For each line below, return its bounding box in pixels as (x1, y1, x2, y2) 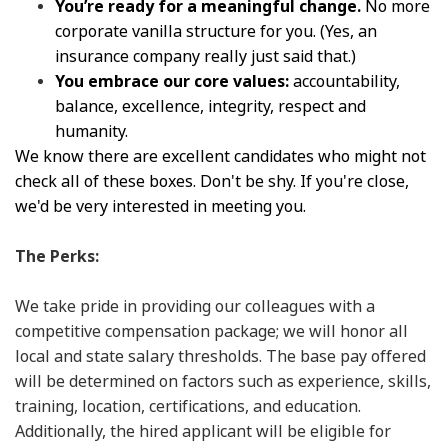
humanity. (55, 120, 128, 142)
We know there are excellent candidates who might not (15, 145, 426, 167)
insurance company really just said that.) (55, 45, 359, 67)
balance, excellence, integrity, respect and (55, 95, 366, 117)
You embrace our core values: (55, 70, 289, 92)
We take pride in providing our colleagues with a (15, 295, 375, 317)
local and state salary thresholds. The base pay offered (15, 345, 426, 367)
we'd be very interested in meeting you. (15, 195, 306, 217)
